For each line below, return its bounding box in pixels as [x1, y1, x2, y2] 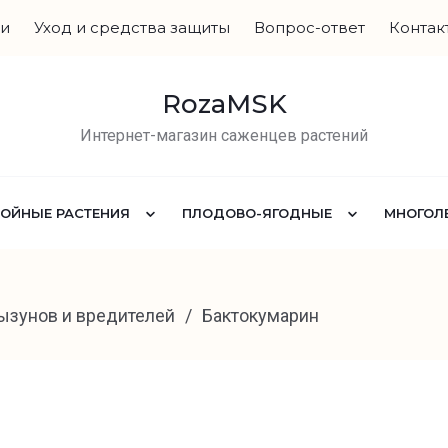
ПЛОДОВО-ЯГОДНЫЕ [182, 205, 332, 221]
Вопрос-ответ [254, 18, 365, 37]
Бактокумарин [202, 305, 319, 326]
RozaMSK [161, 87, 287, 120]
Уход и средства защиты [34, 18, 230, 37]
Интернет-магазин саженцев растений [80, 125, 368, 145]
